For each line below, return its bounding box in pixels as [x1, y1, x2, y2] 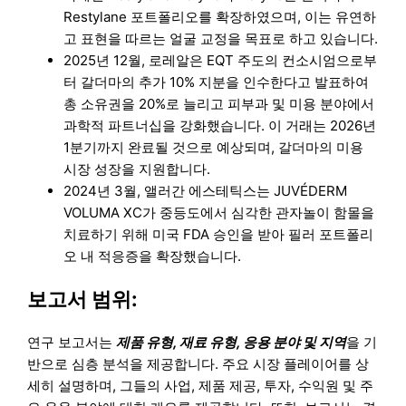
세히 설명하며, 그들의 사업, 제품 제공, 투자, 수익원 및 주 [27, 377, 374, 395]
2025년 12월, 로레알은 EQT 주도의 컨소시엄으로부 [63, 51, 378, 69]
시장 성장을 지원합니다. [63, 159, 211, 178]
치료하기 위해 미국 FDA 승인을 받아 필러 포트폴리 [63, 225, 374, 243]
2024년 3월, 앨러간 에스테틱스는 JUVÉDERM [63, 181, 348, 199]
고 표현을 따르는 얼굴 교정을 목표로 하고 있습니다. [63, 29, 379, 47]
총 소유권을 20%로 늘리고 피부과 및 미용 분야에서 [63, 94, 375, 112]
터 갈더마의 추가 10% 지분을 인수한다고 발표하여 [63, 72, 370, 91]
